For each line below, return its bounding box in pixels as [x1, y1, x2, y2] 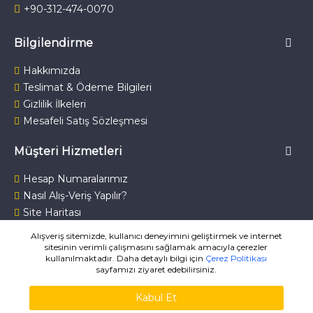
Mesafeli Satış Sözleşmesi [23, 115, 147, 127]
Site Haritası [23, 206, 81, 219]
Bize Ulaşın [23, 223, 76, 235]
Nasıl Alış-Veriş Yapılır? [23, 189, 127, 202]
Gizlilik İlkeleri [23, 98, 86, 110]
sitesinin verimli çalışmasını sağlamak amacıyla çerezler [45, 242, 268, 252]
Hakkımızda [23, 64, 80, 77]
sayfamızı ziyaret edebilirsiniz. [96, 264, 217, 275]
